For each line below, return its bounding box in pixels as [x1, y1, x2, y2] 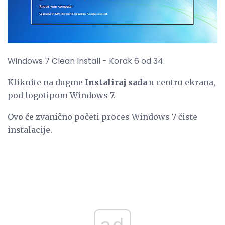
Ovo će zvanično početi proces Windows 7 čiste [8, 111, 197, 122]
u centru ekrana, [147, 77, 215, 87]
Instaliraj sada [85, 77, 147, 87]
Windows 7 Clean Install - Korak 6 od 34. [8, 55, 165, 67]
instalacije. [8, 124, 52, 135]
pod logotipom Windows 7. [8, 90, 116, 100]
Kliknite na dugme [8, 77, 85, 87]
